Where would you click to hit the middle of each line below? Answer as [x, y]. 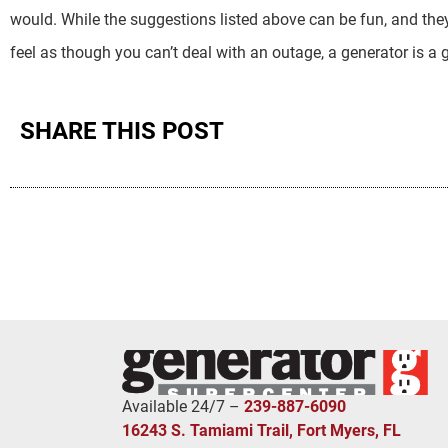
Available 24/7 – [183, 407]
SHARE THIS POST [122, 131]
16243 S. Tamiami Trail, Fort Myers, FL [261, 431]
